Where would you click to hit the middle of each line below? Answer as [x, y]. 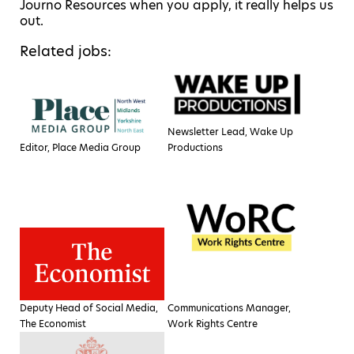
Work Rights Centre [213, 323]
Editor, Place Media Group [80, 147]
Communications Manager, [230, 307]
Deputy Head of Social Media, [89, 307]
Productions [196, 147]
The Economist [53, 323]
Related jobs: [66, 51]
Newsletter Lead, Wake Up [231, 131]
